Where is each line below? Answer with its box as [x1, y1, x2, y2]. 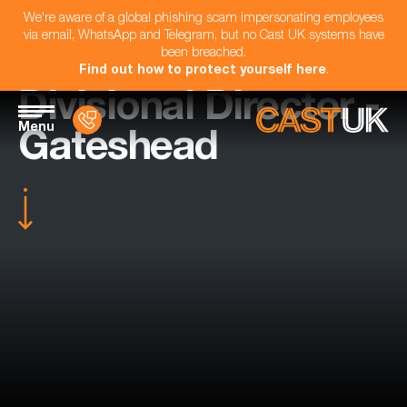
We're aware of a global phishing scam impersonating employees [24, 13, 383, 25]
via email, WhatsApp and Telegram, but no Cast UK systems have [23, 30, 384, 43]
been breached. [161, 47, 246, 60]
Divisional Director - [18, 90, 380, 131]
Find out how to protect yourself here [78, 65, 326, 77]
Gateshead [18, 130, 218, 171]
